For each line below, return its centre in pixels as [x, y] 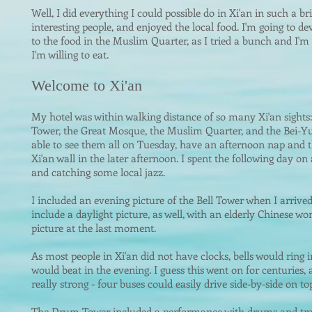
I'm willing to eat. [70, 54]
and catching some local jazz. [98, 172]
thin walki [127, 116]
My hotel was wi [68, 116]
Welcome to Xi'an [87, 85]
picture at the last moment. [94, 228]
